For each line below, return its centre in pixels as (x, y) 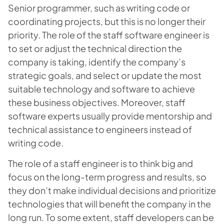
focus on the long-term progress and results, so (107, 177)
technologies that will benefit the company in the (109, 204)
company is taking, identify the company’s (97, 62)
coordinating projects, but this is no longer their (107, 21)
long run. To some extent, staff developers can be (111, 217)
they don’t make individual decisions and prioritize (112, 190)
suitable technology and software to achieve (101, 89)
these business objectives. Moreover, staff (97, 102)
